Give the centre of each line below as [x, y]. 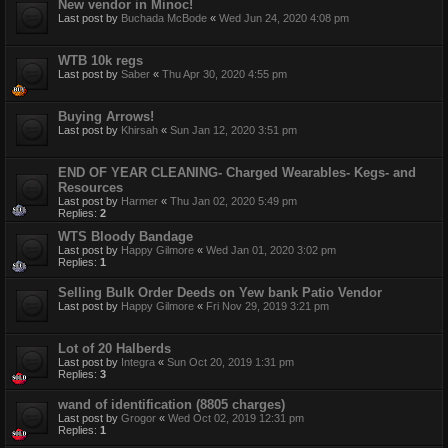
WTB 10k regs [100, 60]
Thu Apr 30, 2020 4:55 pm [224, 73]
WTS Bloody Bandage [125, 236]
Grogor [138, 417]
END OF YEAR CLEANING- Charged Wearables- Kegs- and [237, 172]
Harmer [139, 200]
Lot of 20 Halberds [114, 348]
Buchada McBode [164, 17]
